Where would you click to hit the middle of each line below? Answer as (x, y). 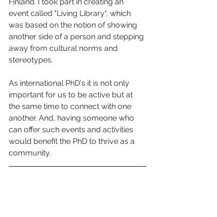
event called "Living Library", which (71, 14)
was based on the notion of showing (74, 25)
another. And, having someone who (72, 118)
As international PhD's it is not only (70, 83)
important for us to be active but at (72, 95)
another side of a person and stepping (77, 37)
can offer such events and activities (72, 130)
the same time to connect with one (71, 107)
